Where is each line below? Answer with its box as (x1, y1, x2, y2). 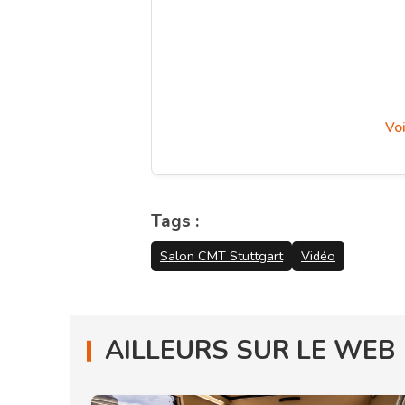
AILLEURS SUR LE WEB (104, 333, 396, 369)
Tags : (151, 210, 199, 234)
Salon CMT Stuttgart (160, 247, 283, 266)
